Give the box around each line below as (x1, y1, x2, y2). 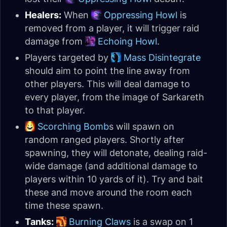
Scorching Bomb (37, 121, 109, 132)
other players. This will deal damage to (25, 79, 190, 89)
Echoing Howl (98, 36, 157, 47)
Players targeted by (25, 52, 111, 63)
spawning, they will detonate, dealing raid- (25, 147, 207, 158)
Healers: (25, 10, 61, 20)
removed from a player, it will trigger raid (25, 23, 199, 33)
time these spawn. (25, 200, 103, 211)
